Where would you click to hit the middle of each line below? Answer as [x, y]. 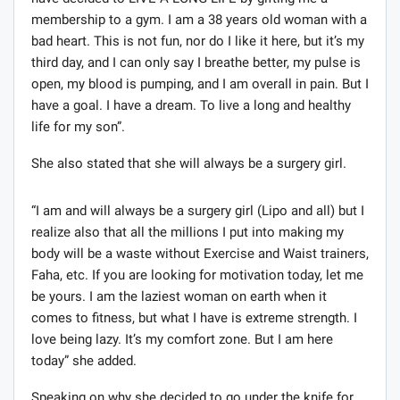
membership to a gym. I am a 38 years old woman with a [199, 20]
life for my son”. [78, 127]
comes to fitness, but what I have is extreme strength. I [194, 318]
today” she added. [84, 361]
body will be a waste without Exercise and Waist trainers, [200, 254]
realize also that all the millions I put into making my [187, 233]
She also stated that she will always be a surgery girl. [189, 164]
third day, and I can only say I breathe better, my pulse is [196, 63]
